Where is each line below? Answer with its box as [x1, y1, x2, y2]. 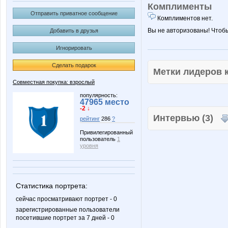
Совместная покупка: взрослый [13, 79, 95, 85]
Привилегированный [80, 129, 133, 136]
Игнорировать [55, 45, 92, 51]
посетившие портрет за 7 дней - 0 [16, 214, 115, 222]
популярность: [80, 92, 118, 98]
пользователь [80, 136, 117, 142]
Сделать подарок [51, 62, 96, 68]
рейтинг [80, 116, 100, 122]
